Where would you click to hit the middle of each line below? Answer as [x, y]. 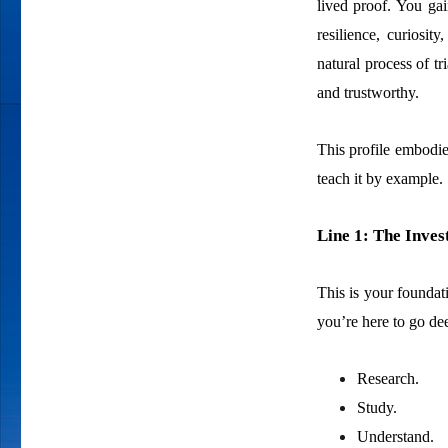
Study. [376, 407]
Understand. [395, 436]
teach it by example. [379, 178]
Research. [387, 378]
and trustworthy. [367, 92]
